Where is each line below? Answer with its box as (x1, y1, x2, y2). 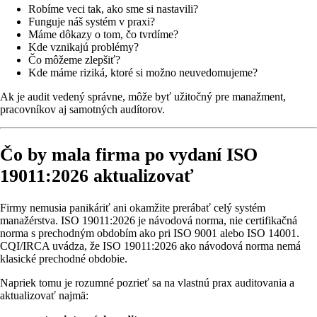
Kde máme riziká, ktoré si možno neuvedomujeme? (28, 67, 258, 79)
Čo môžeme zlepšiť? (28, 54, 120, 67)
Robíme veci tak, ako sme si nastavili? (28, 3, 198, 16)
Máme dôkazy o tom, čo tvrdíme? (28, 28, 178, 41)
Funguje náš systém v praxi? (28, 16, 155, 28)
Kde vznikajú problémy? (28, 41, 139, 54)
